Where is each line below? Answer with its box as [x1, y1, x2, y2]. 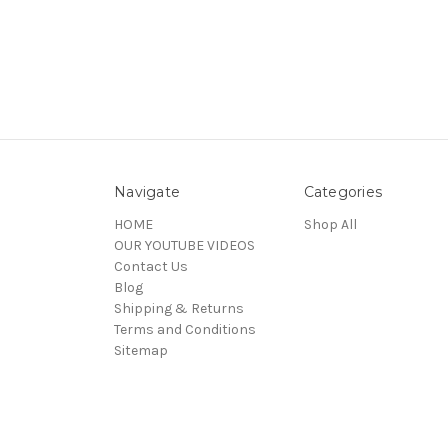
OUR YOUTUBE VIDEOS [114, 236, 255, 254]
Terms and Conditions [114, 320, 256, 338]
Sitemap [114, 341, 168, 359]
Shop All [303, 215, 357, 233]
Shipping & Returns [114, 299, 244, 317]
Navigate [114, 182, 180, 201]
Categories [303, 182, 382, 201]
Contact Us [114, 257, 188, 275]
